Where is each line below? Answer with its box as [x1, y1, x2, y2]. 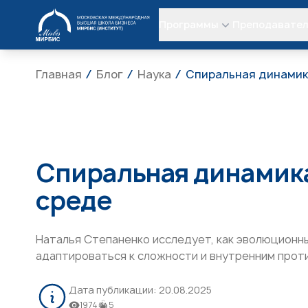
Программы [158, 18, 219, 31]
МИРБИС [35, 8, 82, 23]
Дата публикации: [69, 283, 159, 296]
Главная [36, 67, 82, 82]
